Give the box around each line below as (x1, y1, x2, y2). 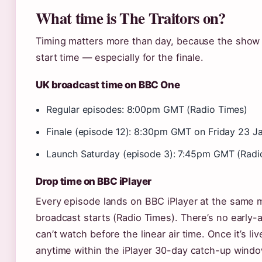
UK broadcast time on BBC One (36, 79, 180, 91)
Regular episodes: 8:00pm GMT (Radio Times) (46, 104, 248, 115)
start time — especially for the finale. (36, 51, 204, 63)
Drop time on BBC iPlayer (36, 175, 151, 187)
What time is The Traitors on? (36, 6, 226, 29)
